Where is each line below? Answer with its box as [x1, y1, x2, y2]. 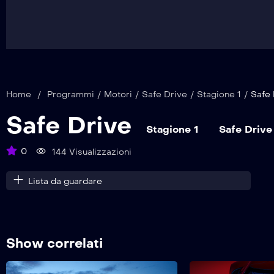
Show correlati [6, 235, 103, 252]
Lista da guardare [28, 176, 102, 187]
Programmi [47, 89, 94, 100]
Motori [104, 89, 132, 100]
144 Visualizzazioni [50, 147, 131, 158]
